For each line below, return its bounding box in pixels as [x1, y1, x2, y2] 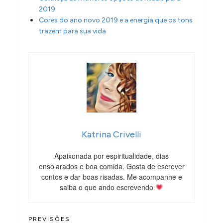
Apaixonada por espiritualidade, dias [54, 150, 169, 161]
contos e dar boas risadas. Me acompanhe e [41, 171, 182, 182]
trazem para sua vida [39, 26, 107, 35]
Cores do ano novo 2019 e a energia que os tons [39, 15, 193, 24]
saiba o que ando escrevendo [60, 182, 156, 192]
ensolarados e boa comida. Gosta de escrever [38, 161, 185, 171]
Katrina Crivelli [82, 128, 141, 140]
